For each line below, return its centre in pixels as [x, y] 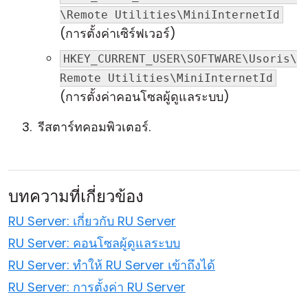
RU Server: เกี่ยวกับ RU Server [92, 221]
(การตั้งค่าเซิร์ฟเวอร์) [118, 33]
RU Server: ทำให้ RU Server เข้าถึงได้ [112, 265]
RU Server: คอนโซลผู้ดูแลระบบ [94, 243]
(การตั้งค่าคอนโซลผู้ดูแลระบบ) [145, 97]
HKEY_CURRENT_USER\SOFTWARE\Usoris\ [180, 59]
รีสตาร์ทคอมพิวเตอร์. [94, 127]
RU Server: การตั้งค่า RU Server [97, 287]
